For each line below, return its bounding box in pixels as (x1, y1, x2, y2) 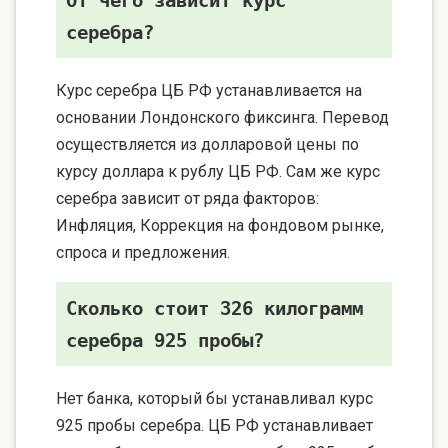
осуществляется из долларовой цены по (56, 135, 359, 155)
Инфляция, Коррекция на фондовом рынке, (56, 216, 384, 236)
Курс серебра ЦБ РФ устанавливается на (56, 81, 362, 101)
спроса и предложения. (56, 243, 230, 263)
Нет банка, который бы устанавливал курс (56, 389, 373, 409)
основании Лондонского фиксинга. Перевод (56, 108, 389, 128)
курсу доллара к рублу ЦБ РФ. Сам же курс (56, 162, 380, 182)
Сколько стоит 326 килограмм (66, 297, 363, 320)
